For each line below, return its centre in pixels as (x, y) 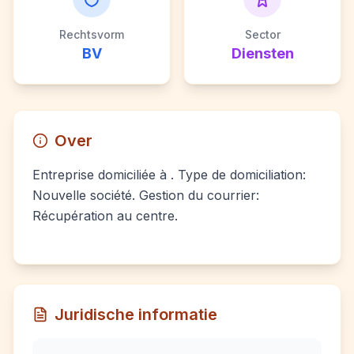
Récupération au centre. (105, 216)
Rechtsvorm (92, 34)
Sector (262, 34)
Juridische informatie (136, 314)
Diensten (262, 53)
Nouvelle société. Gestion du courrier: (146, 195)
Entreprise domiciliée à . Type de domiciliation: (169, 175)
